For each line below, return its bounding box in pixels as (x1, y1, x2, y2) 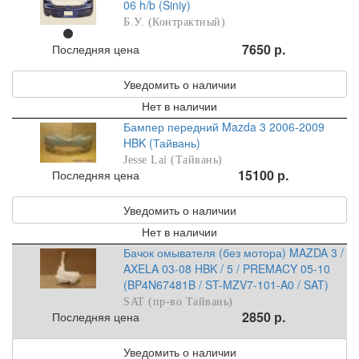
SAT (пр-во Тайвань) (123, 296, 233, 309)
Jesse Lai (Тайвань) (123, 154, 223, 167)
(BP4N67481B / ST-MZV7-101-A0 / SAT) (123, 276, 329, 293)
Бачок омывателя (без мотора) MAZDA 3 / (123, 244, 345, 261)
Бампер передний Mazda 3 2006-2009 (123, 119, 325, 135)
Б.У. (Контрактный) (123, 16, 226, 29)
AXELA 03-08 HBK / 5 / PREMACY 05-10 (123, 260, 331, 277)
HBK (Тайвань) (123, 135, 201, 151)
